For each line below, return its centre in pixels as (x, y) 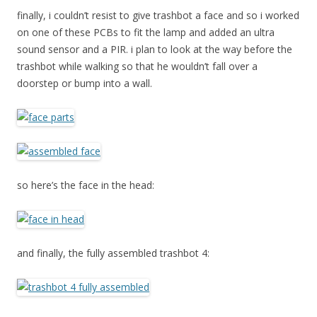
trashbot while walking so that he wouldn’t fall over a (137, 67)
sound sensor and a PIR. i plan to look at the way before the (155, 50)
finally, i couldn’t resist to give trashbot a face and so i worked (158, 16)
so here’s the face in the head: (86, 185)
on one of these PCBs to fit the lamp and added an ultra (146, 33)
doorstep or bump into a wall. (85, 83)
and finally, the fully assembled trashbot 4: (113, 253)
